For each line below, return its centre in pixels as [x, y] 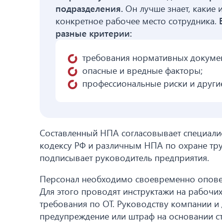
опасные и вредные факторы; [142, 71]
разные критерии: [94, 33]
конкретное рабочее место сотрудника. [137, 21]
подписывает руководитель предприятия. [124, 158]
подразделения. [89, 9]
